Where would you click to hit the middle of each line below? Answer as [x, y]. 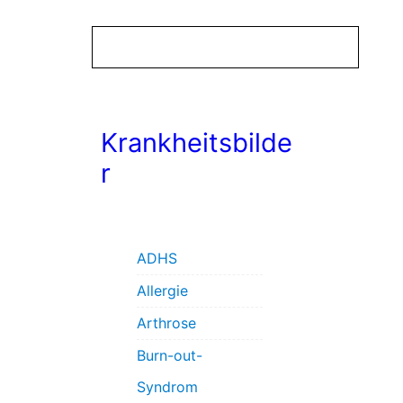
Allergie [162, 291]
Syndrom [167, 387]
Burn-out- [170, 356]
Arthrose [166, 323]
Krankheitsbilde [197, 143]
